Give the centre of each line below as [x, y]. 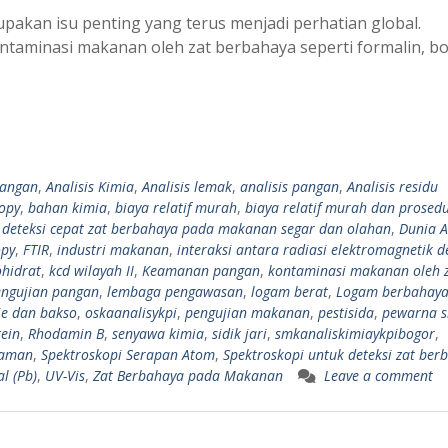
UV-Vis [65, 375]
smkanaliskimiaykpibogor [355, 333]
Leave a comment [378, 375]
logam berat [289, 291]
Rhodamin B [66, 333]
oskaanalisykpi [131, 312]
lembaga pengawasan [175, 291]
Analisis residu [392, 186]
